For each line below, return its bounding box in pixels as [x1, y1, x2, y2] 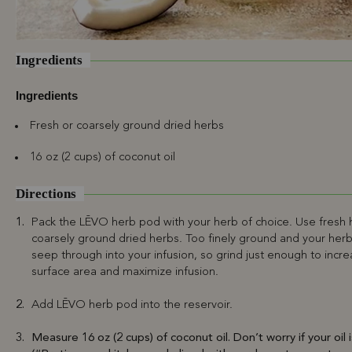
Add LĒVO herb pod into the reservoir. [31, 299, 233, 311]
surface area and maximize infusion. [31, 266, 218, 278]
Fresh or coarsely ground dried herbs [30, 120, 224, 132]
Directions [16, 186, 76, 201]
